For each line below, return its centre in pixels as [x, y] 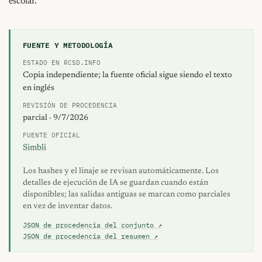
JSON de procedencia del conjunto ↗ [92, 225]
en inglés [38, 88]
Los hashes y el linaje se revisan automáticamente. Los [120, 172]
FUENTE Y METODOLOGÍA [68, 45]
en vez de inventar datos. [67, 207]
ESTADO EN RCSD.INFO [61, 63]
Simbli [34, 148]
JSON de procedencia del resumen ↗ [90, 236]
